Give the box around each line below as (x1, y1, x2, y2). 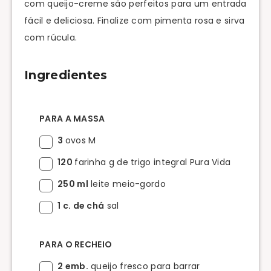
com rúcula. (24, 31, 77, 44)
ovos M (65, 134, 96, 146)
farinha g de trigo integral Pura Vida (74, 155, 231, 168)
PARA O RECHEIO (39, 238, 113, 250)
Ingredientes (24, 68, 108, 83)
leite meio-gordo (88, 177, 166, 190)
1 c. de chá (57, 199, 105, 212)
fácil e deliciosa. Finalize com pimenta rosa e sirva (24, 14, 245, 27)
